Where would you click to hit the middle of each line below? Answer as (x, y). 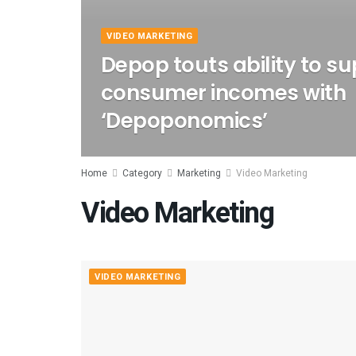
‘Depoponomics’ (184, 121)
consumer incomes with (224, 93)
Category (142, 173)
